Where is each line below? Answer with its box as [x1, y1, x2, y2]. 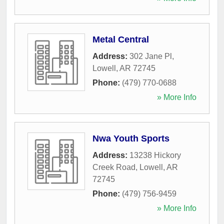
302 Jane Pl [129, 51, 172, 60]
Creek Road [92, 162, 135, 171]
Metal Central [92, 34, 149, 44]
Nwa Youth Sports [92, 133, 169, 143]
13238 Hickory [129, 150, 181, 159]
